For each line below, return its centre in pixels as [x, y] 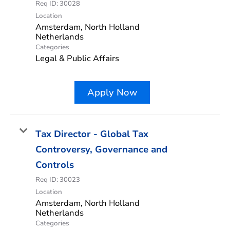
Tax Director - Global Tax [92, 134]
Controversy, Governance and [101, 149]
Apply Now [112, 92]
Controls [55, 165]
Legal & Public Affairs [77, 58]
